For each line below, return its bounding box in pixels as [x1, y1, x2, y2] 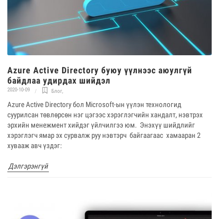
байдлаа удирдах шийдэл [7, 75, 110, 86]
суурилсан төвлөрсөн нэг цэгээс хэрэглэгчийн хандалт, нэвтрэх [7, 110, 203, 119]
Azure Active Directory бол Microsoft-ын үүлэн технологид [7, 100, 181, 109]
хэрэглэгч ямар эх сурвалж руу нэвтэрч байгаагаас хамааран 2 [7, 131, 200, 140]
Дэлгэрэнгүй [8, 161, 48, 171]
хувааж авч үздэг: [7, 141, 65, 150]
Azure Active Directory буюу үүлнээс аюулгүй [7, 65, 192, 75]
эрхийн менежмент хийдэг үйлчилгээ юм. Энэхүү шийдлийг [7, 120, 195, 130]
